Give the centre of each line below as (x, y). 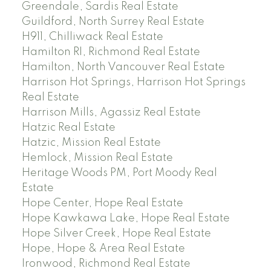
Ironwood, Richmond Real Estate (106, 264)
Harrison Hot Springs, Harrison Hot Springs (133, 83)
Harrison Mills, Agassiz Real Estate (111, 113)
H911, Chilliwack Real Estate (92, 37)
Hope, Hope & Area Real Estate (103, 249)
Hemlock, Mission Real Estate (97, 158)
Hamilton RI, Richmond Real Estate (111, 52)
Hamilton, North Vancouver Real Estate (123, 67)
